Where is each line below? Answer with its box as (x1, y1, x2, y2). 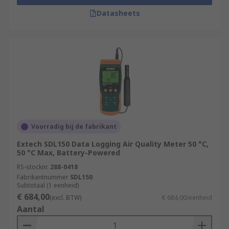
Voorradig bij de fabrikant (31, 122, 117, 131)
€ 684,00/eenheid (162, 193, 212, 202)
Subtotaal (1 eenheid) (17, 181, 79, 190)
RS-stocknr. (17, 163, 49, 171)
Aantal (17, 203, 44, 215)
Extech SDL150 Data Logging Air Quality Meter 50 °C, (17, 139, 209, 149)
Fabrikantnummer (17, 173, 68, 181)
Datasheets (96, 8, 140, 18)
